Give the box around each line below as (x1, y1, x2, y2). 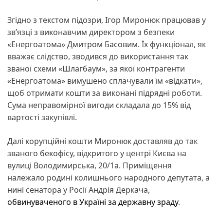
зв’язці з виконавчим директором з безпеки (7, 27, 175, 38)
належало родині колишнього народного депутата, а (7, 172, 210, 183)
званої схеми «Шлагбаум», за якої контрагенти (7, 63, 185, 74)
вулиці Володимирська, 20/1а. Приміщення (7, 160, 172, 171)
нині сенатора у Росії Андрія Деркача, (7, 184, 150, 196)
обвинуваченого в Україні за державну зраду (7, 197, 178, 208)
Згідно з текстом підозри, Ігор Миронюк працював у (7, 15, 206, 26)
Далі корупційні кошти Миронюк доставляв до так (7, 136, 198, 147)
